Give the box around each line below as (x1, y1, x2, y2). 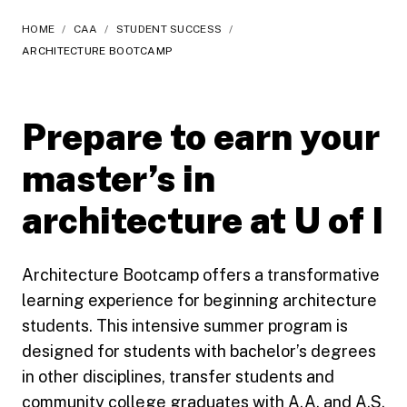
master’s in (22, 156, 215, 200)
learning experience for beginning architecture (22, 290, 377, 310)
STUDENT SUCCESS (115, 22, 223, 35)
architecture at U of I (22, 198, 383, 242)
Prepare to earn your (22, 114, 380, 158)
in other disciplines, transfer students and (22, 366, 334, 386)
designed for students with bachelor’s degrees (22, 341, 376, 361)
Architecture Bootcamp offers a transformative (22, 264, 380, 284)
